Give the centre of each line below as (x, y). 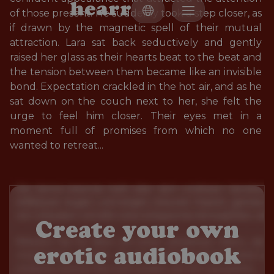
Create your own (137, 229)
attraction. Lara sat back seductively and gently (137, 43)
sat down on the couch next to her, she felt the (137, 101)
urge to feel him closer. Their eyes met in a (137, 116)
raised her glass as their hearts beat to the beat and (137, 57)
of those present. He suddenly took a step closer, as (137, 13)
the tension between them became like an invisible (137, 72)
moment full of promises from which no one (137, 131)
